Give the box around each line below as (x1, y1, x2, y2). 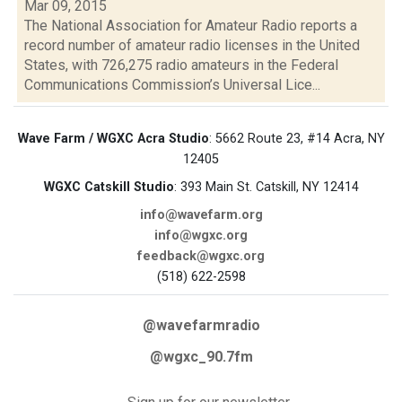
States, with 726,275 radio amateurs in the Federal (24, 57, 338, 74)
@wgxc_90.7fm (149, 348, 253, 365)
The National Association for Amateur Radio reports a (24, 17, 357, 34)
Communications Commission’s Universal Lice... (24, 76, 320, 93)
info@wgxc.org (154, 228, 248, 243)
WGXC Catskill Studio (43, 179, 174, 195)
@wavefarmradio (142, 317, 260, 334)
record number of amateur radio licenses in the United (24, 37, 360, 54)
